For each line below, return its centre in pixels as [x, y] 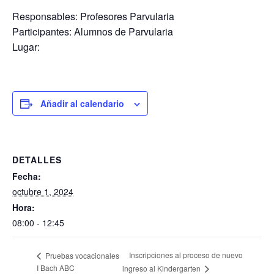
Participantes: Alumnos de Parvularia [93, 31]
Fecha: [27, 176]
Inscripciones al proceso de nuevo [186, 255]
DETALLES [37, 160]
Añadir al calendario [82, 103]
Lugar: [26, 47]
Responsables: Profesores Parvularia [93, 16]
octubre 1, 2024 [43, 191]
